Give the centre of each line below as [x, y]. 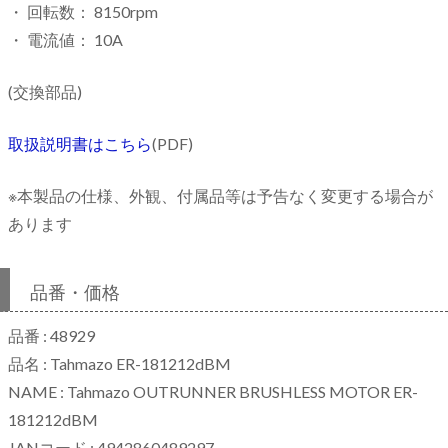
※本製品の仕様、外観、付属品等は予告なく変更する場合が [220, 195]
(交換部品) [45, 91]
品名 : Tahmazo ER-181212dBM [119, 363]
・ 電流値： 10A [65, 39]
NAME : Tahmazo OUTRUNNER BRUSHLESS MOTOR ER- [213, 391]
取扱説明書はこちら [80, 143]
